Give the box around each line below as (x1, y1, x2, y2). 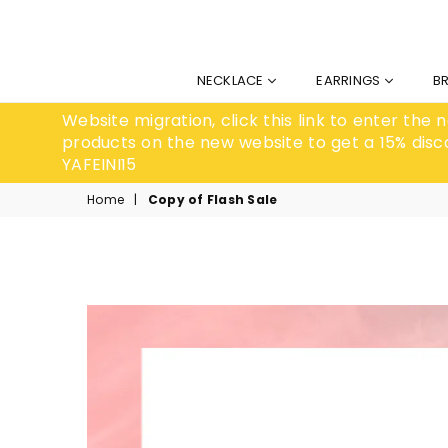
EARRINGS (316, 71, 385, 90)
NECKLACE (196, 71, 268, 90)
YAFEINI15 (62, 153, 137, 176)
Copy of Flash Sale (147, 191, 278, 208)
